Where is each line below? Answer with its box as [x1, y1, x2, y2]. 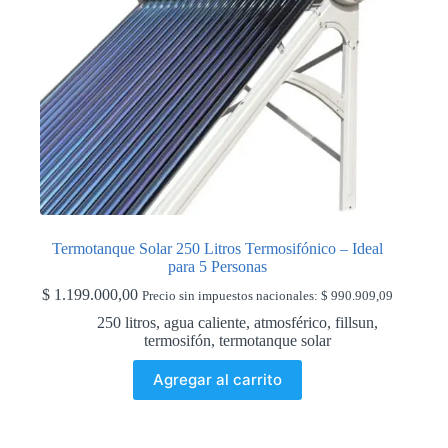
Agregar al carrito [152, 370, 282, 390]
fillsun [334, 313, 374, 331]
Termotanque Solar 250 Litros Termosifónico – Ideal [51, 239, 383, 257]
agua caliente [163, 313, 246, 331]
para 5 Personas [167, 257, 267, 275]
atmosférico [253, 313, 327, 331]
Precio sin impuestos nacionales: [141, 288, 321, 303]
